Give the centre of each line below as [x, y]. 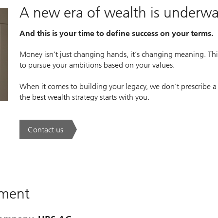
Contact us [45, 129]
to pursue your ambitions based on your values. [97, 65]
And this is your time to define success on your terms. [116, 33]
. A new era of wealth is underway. [102, 134]
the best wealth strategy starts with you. [84, 97]
